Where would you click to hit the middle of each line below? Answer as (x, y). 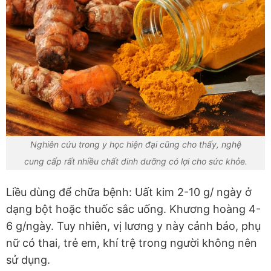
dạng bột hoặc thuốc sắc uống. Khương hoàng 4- (133, 209)
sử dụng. (28, 260)
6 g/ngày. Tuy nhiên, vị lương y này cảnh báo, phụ (133, 226)
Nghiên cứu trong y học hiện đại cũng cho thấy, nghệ (135, 144)
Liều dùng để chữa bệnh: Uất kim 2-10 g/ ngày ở (129, 192)
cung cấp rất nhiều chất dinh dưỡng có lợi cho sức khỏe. (135, 161)
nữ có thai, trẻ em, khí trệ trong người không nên (132, 243)
